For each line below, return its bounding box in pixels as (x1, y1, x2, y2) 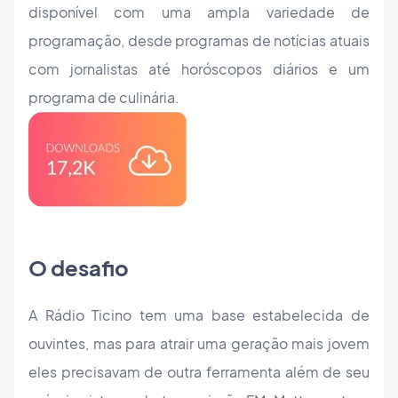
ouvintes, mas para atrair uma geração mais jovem (28, 333, 370, 353)
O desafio (28, 253, 129, 281)
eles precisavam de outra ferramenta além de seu (28, 362, 370, 381)
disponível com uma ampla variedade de (28, 3, 370, 22)
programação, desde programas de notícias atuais (28, 31, 370, 51)
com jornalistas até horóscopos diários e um (28, 60, 370, 79)
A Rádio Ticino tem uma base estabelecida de (28, 305, 370, 324)
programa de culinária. (28, 88, 179, 107)
